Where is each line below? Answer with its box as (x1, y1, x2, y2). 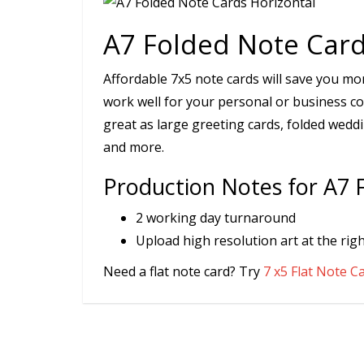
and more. (103, 138, 164, 157)
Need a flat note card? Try (103, 262, 263, 281)
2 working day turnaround (136, 209, 296, 227)
